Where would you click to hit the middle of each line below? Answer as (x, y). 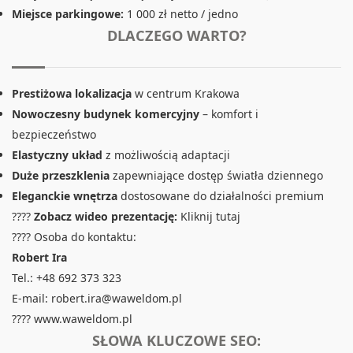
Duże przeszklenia (61, 176)
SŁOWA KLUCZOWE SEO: (176, 341)
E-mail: (32, 299)
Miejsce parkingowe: (68, 14)
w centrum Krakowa (186, 94)
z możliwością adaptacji (166, 155)
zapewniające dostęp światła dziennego (216, 176)
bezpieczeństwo (54, 135)
